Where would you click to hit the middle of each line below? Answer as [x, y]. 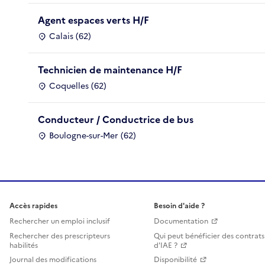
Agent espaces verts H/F [93, 20]
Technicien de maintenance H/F [110, 70]
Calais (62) [70, 36]
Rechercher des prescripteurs [60, 236]
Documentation [181, 221]
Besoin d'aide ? [179, 206]
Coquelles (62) [78, 86]
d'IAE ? [166, 245]
